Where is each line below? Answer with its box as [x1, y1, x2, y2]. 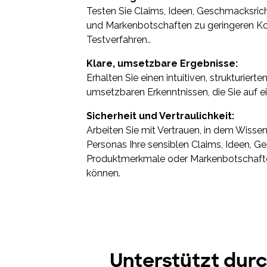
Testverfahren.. [86, 33, 156, 45]
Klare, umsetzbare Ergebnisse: [86, 57, 238, 69]
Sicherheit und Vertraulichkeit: [86, 110, 234, 122]
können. [86, 167, 120, 179]
